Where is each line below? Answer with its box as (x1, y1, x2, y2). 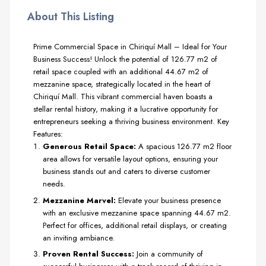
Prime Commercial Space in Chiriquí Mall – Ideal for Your (33, 41, 227, 52)
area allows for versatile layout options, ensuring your (43, 153, 218, 164)
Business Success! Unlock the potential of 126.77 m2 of (33, 53, 217, 65)
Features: (33, 128, 63, 140)
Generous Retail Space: (43, 141, 136, 152)
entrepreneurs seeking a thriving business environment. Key (33, 116, 229, 127)
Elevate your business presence (116, 194, 221, 206)
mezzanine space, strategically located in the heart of (33, 78, 211, 90)
